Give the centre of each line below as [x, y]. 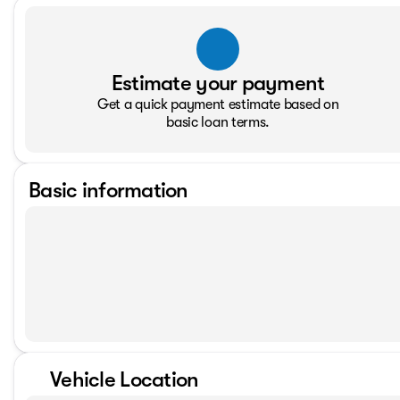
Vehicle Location [125, 379]
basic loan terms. [218, 122]
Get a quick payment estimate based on [218, 104]
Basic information [108, 190]
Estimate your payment [218, 83]
